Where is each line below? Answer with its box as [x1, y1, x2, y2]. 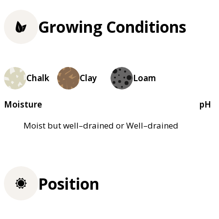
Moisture [4, 98, 42, 110]
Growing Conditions [38, 16, 186, 38]
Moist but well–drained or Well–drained [23, 119, 178, 131]
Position [38, 173, 99, 194]
